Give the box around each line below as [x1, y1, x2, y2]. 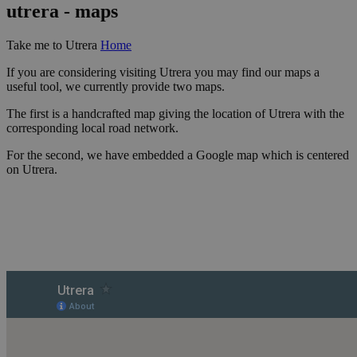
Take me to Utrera [6, 37, 100, 52]
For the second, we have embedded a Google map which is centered [6, 147, 349, 162]
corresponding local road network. [6, 120, 178, 135]
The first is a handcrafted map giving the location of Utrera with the [6, 106, 344, 120]
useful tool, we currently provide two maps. [6, 79, 225, 93]
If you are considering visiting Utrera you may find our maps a [6, 65, 320, 79]
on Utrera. [6, 162, 57, 176]
